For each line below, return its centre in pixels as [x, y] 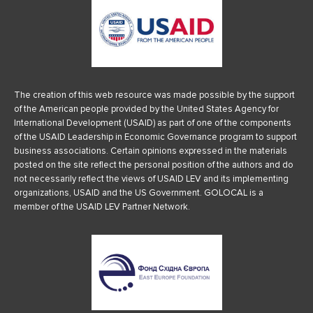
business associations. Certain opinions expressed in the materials [151, 151]
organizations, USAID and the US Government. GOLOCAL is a [139, 192]
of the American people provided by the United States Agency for [146, 109]
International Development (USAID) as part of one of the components [153, 123]
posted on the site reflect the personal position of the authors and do [154, 165]
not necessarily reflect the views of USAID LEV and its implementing [151, 179]
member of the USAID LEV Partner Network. [102, 206]
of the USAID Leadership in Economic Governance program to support [155, 137]
